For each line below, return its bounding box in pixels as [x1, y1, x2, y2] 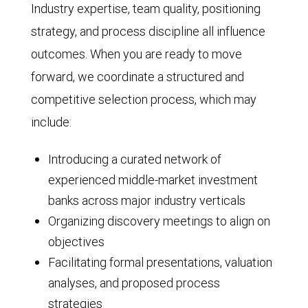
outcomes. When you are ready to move [31, 46, 242, 62]
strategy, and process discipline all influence [31, 23, 265, 39]
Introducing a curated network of [48, 151, 221, 167]
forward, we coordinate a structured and [31, 69, 244, 85]
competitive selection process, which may [31, 91, 256, 107]
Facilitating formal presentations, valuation [48, 254, 272, 270]
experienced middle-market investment [48, 172, 258, 188]
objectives [48, 234, 104, 250]
